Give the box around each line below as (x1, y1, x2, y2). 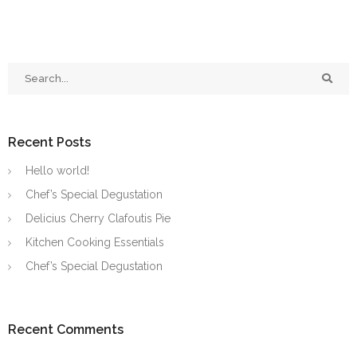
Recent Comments (8, 321, 124, 337)
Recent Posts (8, 134, 91, 150)
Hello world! (25, 163, 89, 177)
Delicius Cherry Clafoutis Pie (25, 211, 171, 225)
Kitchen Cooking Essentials (25, 235, 164, 249)
